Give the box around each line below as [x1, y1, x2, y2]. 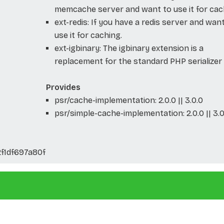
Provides [45, 82, 80, 92]
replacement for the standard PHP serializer [54, 56, 222, 66]
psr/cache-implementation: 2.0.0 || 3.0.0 [54, 95, 203, 105]
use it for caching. [54, 30, 122, 40]
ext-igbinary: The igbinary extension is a [54, 43, 203, 53]
